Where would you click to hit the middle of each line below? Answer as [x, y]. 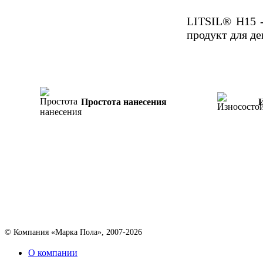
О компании [53, 253]
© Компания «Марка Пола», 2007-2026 [73, 232]
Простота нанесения [124, 102]
